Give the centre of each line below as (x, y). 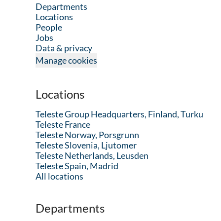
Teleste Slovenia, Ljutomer (86, 145)
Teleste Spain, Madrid (77, 166)
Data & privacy (64, 48)
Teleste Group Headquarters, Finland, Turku (119, 114)
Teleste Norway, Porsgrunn (87, 135)
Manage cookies (66, 60)
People (49, 27)
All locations (59, 176)
